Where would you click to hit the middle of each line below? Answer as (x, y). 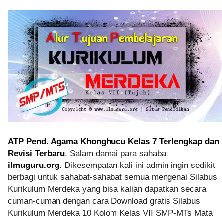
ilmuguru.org (34, 166)
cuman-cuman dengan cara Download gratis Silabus (104, 201)
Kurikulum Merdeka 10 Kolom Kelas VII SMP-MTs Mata (110, 213)
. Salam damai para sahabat (117, 154)
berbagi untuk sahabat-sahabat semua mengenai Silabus (112, 177)
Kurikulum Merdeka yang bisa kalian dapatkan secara (107, 189)
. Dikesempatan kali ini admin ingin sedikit (137, 166)
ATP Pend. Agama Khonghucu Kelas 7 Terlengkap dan (113, 142)
